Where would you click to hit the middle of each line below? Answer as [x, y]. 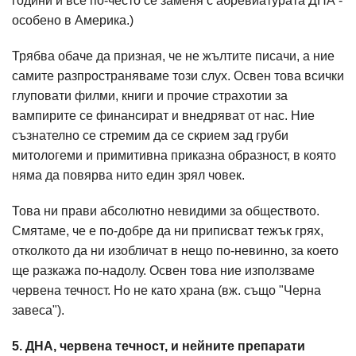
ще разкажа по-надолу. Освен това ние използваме [163, 271]
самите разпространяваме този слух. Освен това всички [178, 76]
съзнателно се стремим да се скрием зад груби [150, 135]
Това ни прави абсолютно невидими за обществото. [166, 211]
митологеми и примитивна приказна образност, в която [174, 155]
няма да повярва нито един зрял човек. [130, 175]
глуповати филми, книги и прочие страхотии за [150, 96]
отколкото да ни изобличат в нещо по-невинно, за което [175, 251]
